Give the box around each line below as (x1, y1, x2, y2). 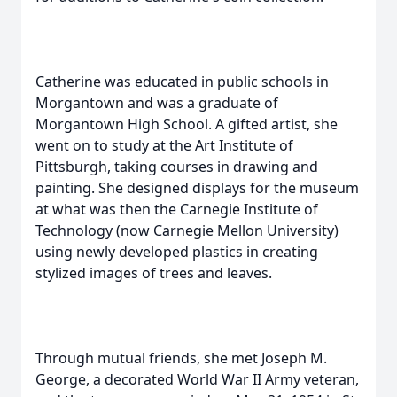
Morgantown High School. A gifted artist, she (35, 114, 338, 134)
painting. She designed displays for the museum (35, 178, 359, 198)
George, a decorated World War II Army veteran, (35, 370, 359, 389)
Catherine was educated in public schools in (35, 72, 329, 91)
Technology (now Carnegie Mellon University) (35, 221, 339, 240)
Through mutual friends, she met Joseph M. (35, 348, 327, 368)
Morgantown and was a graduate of (35, 93, 278, 113)
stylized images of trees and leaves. (35, 263, 272, 283)
